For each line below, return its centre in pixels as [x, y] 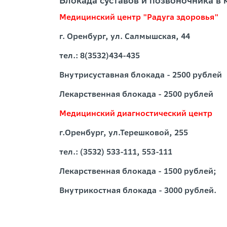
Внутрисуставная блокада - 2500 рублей [141, 75]
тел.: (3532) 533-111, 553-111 [116, 152]
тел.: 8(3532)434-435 [100, 55]
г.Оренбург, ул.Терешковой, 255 [138, 133]
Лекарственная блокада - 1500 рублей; [138, 171]
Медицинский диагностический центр [139, 113]
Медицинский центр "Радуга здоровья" [139, 17]
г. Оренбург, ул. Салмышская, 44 [125, 36]
